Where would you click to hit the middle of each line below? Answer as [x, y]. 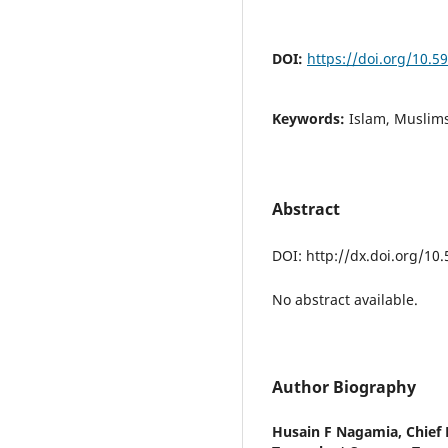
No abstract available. [345, 299]
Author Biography [344, 386]
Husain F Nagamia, [339, 431]
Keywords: [310, 118]
